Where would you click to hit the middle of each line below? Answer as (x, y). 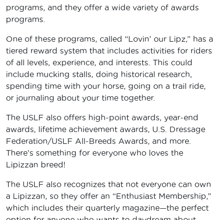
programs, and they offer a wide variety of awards (102, 8)
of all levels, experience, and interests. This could (99, 63)
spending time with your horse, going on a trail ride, (106, 86)
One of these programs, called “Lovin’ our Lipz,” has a (110, 39)
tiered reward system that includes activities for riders (109, 51)
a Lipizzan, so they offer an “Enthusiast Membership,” (109, 196)
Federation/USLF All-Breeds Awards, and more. (98, 141)
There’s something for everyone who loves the (95, 153)
